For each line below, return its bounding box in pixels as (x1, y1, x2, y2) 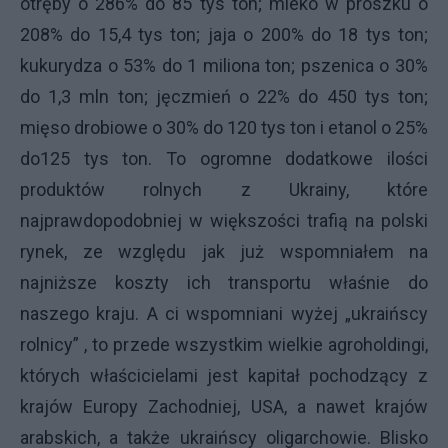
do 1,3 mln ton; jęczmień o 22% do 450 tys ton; (20, 85, 428, 107)
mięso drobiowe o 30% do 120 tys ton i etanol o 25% (20, 116, 428, 138)
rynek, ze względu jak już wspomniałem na (20, 240, 428, 262)
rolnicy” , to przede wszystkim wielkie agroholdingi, (20, 333, 428, 355)
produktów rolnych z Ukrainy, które (20, 178, 428, 200)
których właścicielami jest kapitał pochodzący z (20, 364, 428, 386)
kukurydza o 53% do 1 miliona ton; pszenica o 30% (20, 54, 428, 76)
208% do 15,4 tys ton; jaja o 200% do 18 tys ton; (20, 23, 428, 45)
